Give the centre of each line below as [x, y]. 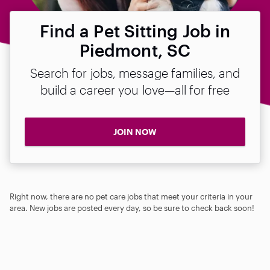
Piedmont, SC [135, 50]
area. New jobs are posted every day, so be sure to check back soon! [132, 208]
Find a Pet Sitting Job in [135, 31]
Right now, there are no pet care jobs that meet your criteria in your [131, 196]
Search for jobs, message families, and [135, 73]
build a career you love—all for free [135, 90]
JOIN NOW [135, 132]
